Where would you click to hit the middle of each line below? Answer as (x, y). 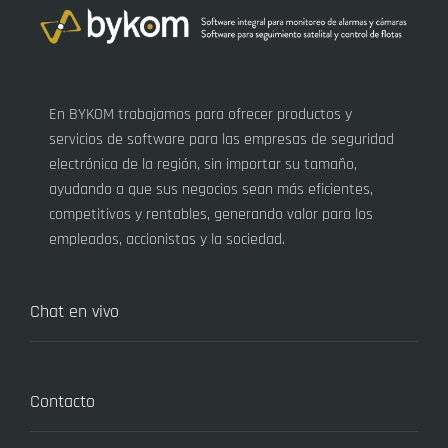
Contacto (62, 401)
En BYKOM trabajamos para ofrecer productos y (201, 114)
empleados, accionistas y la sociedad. (167, 239)
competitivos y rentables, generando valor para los (211, 214)
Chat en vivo (74, 311)
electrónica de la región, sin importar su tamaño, (203, 164)
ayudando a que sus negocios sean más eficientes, (211, 189)
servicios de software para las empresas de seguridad (222, 139)
